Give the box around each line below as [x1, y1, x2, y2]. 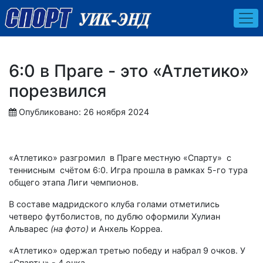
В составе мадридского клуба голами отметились [9, 198, 220, 209]
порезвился [9, 80, 106, 101]
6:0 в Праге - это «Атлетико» [9, 60, 249, 81]
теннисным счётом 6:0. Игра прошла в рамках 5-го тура [9, 164, 248, 175]
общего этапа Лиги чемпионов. [9, 177, 139, 187]
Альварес [9, 223, 50, 234]
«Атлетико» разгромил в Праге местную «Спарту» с [9, 152, 231, 163]
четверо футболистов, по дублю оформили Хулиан [9, 211, 220, 221]
